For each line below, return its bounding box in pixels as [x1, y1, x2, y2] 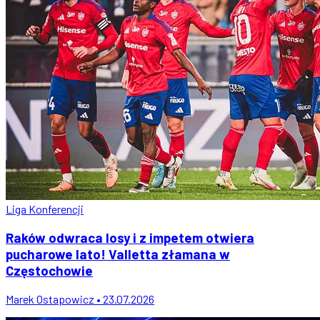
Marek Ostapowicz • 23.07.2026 [6, 291, 154, 306]
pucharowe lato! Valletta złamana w [6, 245, 230, 262]
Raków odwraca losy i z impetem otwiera [6, 229, 254, 246]
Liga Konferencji [6, 202, 84, 216]
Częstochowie [6, 261, 93, 279]
